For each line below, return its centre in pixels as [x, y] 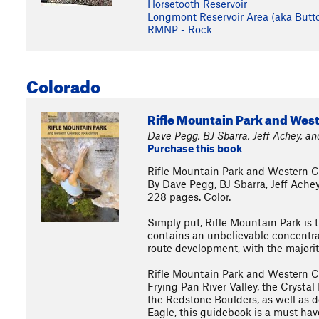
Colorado [63, 84]
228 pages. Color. [189, 197]
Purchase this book [195, 148]
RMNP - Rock [180, 29]
